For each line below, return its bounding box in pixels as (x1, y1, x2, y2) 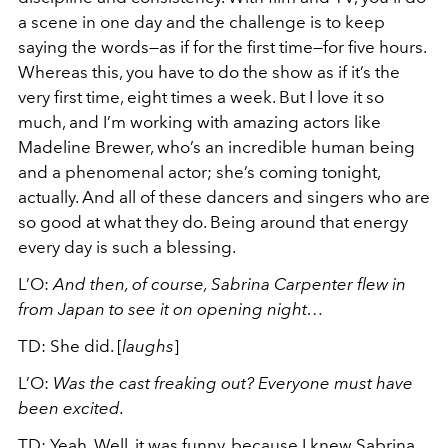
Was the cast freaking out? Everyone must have (53, 372, 413, 393)
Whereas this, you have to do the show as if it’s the (18, 61, 400, 82)
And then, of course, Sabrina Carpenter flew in (53, 273, 406, 294)
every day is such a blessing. (18, 236, 236, 257)
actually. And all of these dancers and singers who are (18, 186, 430, 207)
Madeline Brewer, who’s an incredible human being (18, 136, 415, 157)
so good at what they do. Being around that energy (18, 211, 408, 232)
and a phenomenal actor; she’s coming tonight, (18, 161, 380, 182)
